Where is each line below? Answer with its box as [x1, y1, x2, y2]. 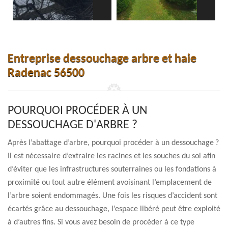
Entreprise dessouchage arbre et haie [8, 53, 196, 65]
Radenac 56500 [8, 67, 84, 79]
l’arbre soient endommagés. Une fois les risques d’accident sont [8, 192, 217, 200]
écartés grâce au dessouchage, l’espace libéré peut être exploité [8, 205, 220, 213]
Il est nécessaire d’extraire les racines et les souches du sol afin [8, 152, 215, 160]
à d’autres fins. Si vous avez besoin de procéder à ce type [8, 218, 194, 226]
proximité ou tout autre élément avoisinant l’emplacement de [8, 179, 212, 187]
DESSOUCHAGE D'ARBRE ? [8, 119, 137, 131]
